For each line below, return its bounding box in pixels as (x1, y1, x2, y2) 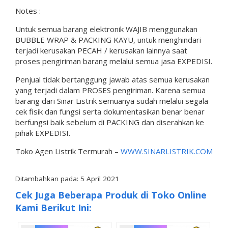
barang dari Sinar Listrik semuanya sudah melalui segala (15, 95, 208, 106)
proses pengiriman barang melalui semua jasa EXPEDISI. (15, 55, 212, 66)
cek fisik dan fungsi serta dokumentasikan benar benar (15, 106, 205, 117)
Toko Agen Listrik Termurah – (15, 146, 121, 156)
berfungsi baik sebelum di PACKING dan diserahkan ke (15, 117, 204, 127)
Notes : (15, 5, 41, 16)
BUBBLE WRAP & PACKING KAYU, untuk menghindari (15, 34, 201, 45)
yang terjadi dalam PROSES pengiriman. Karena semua (15, 84, 206, 95)
